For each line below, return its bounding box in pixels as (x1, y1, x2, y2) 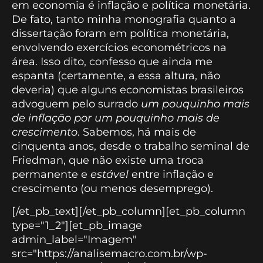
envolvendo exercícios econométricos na (12, 41, 227, 55)
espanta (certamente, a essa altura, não (12, 69, 220, 83)
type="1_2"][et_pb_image (12, 218, 142, 232)
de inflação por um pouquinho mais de (12, 112, 220, 125)
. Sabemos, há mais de (77, 126, 196, 139)
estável (90, 168, 129, 181)
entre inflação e (129, 168, 214, 181)
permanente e (12, 168, 90, 181)
